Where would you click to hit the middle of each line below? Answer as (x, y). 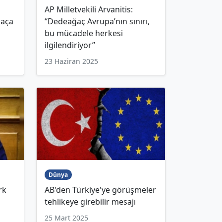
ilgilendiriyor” (70, 45)
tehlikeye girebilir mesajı (90, 201)
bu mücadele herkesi (84, 33)
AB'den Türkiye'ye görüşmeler (100, 190)
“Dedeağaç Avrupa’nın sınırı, (97, 21)
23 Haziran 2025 (71, 61)
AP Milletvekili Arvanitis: (89, 9)
